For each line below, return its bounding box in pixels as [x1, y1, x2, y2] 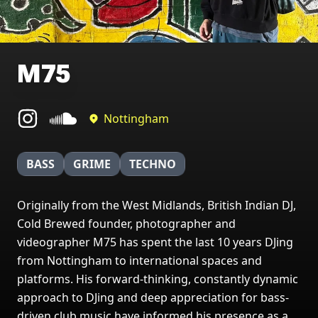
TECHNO [129, 156, 176, 172]
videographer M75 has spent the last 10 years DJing [17, 234, 293, 250]
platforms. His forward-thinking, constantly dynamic [17, 271, 298, 287]
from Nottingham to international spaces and [17, 253, 262, 268]
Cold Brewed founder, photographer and [17, 216, 236, 231]
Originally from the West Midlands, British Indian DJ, [17, 197, 296, 213]
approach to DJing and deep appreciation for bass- [17, 290, 289, 305]
